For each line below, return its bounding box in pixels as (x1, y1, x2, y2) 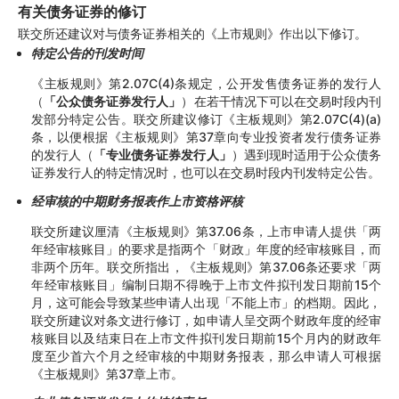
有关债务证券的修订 (18, 2, 146, 20)
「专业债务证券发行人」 (94, 146, 232, 162)
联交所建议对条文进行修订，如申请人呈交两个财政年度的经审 (31, 312, 381, 328)
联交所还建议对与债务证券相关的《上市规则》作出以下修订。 (18, 25, 367, 41)
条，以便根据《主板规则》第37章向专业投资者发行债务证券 (31, 128, 381, 144)
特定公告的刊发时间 (31, 45, 143, 61)
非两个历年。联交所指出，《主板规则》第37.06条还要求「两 (31, 258, 381, 274)
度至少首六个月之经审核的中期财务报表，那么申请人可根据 (31, 347, 381, 363)
